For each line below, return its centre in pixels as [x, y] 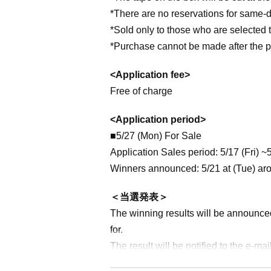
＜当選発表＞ [139, 197]
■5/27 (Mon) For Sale [156, 136]
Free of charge [141, 91]
